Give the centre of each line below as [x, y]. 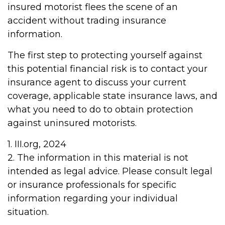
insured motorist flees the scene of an [93, 7]
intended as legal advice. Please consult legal [110, 171]
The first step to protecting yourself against [105, 55]
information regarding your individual [93, 198]
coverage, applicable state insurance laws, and [113, 96]
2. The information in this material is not [98, 158]
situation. [28, 212]
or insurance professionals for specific [92, 185]
